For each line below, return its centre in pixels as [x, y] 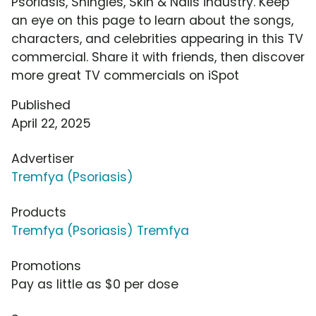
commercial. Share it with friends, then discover [158, 57]
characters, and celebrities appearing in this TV [157, 39]
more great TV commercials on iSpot [125, 76]
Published [41, 105]
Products [39, 213]
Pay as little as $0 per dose [95, 285]
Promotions [46, 266]
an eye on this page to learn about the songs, [152, 21]
